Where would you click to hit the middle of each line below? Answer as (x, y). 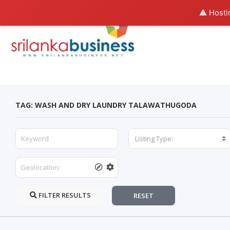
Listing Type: (154, 139)
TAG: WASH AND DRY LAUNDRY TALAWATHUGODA (106, 105)
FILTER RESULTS (64, 195)
